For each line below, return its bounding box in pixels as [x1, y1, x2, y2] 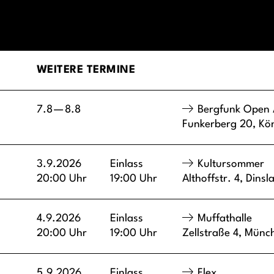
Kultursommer [198, 158, 264, 169]
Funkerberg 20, [182, 119, 259, 130]
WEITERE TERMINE [37, 64, 136, 75]
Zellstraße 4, [182, 228, 245, 239]
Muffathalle [198, 213, 252, 224]
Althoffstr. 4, [182, 173, 246, 184]
